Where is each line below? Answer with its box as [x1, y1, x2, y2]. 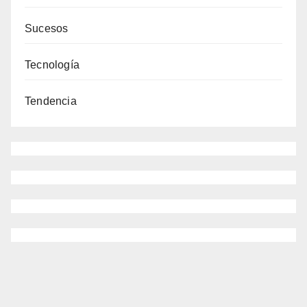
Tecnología [25, 59, 79, 71]
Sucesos [25, 23, 69, 34]
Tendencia [25, 95, 77, 107]
